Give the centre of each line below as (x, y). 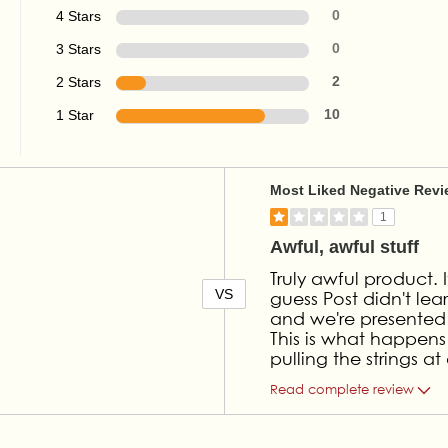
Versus (245, 177)
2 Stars (79, 82)
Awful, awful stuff (345, 247)
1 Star (75, 115)
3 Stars (79, 49)
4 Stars (79, 16)
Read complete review (342, 389)
